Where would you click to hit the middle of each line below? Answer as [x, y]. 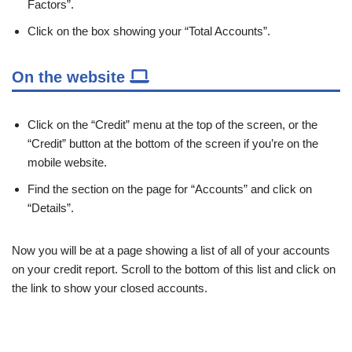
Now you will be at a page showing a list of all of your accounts [171, 250]
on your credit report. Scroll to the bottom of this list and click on [174, 269]
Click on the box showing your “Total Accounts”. [149, 31]
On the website [71, 77]
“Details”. [51, 207]
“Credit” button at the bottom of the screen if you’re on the [173, 143]
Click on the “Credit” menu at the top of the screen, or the [172, 124]
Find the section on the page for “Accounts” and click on [170, 189]
